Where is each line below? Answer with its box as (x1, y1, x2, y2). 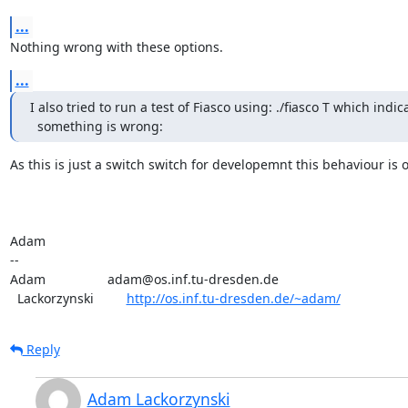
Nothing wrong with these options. (9, 37, 223, 56)
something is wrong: (36, 117, 163, 135)
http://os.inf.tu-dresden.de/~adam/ (126, 289, 341, 307)
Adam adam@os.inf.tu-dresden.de (9, 270, 279, 288)
